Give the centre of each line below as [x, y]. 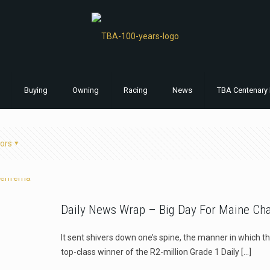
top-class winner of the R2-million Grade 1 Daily [150, 252]
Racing [135, 90]
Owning [85, 90]
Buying [36, 90]
